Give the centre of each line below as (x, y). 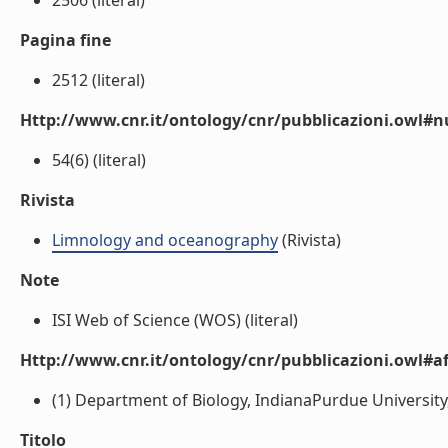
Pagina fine (65, 40)
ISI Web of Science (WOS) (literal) (175, 320)
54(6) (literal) (99, 160)
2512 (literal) (98, 80)
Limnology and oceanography (165, 240)
